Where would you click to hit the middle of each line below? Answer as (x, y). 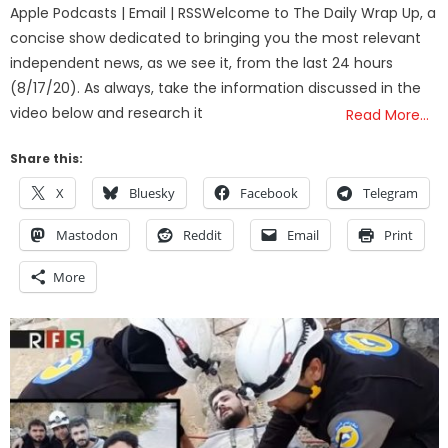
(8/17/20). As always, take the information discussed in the (216, 87)
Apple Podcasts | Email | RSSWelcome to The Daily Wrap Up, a (223, 12)
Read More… (388, 114)
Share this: (47, 158)
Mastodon (87, 234)
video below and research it (107, 112)
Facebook (269, 192)
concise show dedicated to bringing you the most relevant (216, 37)
